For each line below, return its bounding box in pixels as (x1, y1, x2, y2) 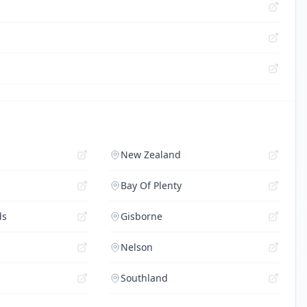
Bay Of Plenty (120, 179, 182, 192)
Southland (120, 271, 168, 284)
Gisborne (120, 210, 162, 223)
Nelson (120, 241, 153, 254)
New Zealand (120, 148, 181, 161)
